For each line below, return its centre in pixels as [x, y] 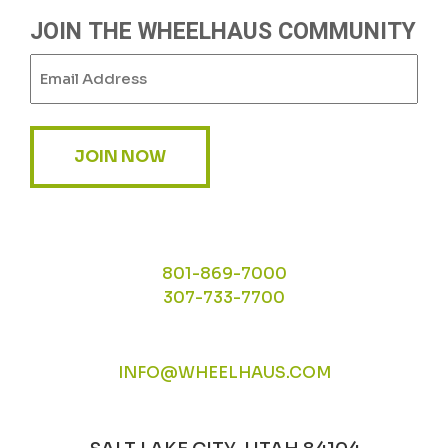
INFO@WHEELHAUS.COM [224, 372]
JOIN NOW [120, 156]
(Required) [112, 65]
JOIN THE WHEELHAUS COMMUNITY [223, 32]
